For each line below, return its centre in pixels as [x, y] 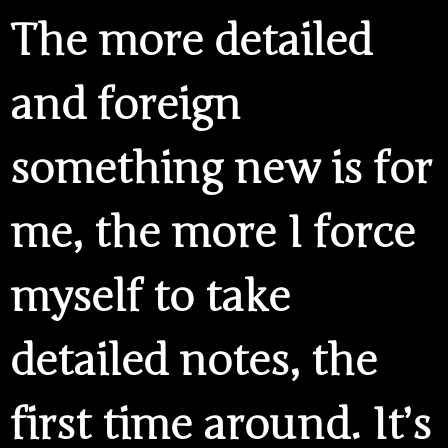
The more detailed [191, 40]
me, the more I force [212, 232]
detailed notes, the [193, 360]
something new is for [221, 168]
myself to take [150, 296]
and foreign [125, 104]
